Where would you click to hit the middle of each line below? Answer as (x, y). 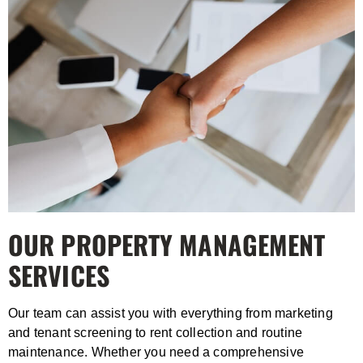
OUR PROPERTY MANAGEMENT (167, 245)
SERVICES (62, 275)
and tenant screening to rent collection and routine (156, 333)
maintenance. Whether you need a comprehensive (156, 352)
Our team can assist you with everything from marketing (171, 314)
